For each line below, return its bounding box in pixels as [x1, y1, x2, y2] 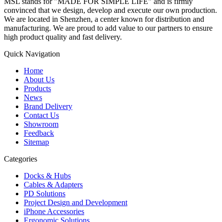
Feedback [24, 128, 54, 137]
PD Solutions [24, 189, 65, 198]
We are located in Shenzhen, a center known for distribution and [4, 14, 204, 23]
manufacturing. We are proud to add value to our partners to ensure [4, 23, 213, 32]
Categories [4, 154, 37, 163]
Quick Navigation [4, 49, 60, 58]
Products [24, 84, 51, 93]
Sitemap [24, 137, 49, 146]
